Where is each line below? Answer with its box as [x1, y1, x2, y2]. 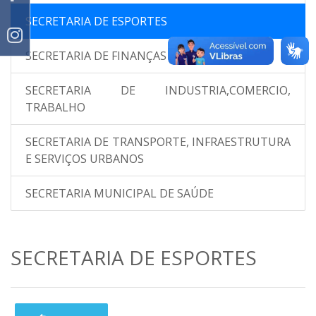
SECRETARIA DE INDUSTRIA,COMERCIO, [25, 83, 291, 98]
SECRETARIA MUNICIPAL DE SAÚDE [25, 186, 214, 201]
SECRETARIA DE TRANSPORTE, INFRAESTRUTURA [25, 134, 291, 150]
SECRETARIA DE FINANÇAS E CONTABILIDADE [25, 48, 269, 63]
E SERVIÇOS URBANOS [25, 151, 144, 166]
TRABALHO [25, 99, 85, 115]
